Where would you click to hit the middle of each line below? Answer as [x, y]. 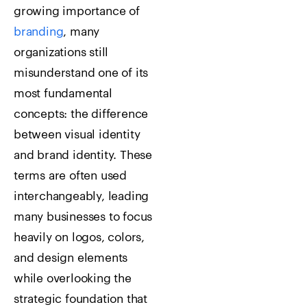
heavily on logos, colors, [79, 238]
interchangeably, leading [82, 197]
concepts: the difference [81, 114]
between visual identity [77, 135]
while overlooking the [73, 279]
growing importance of [77, 12]
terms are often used [71, 176]
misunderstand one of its [81, 73]
